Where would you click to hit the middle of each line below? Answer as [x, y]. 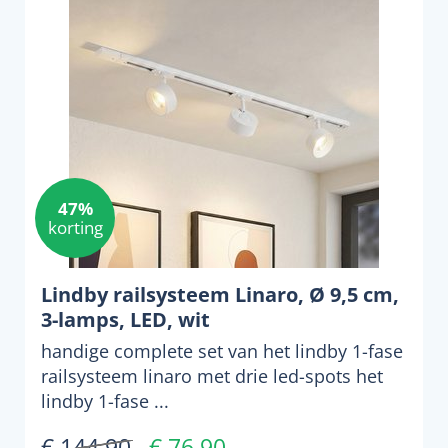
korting [75, 227]
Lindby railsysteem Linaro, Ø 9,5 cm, [220, 294]
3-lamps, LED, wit [125, 319]
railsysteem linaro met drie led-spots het [212, 376]
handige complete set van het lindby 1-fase [222, 351]
